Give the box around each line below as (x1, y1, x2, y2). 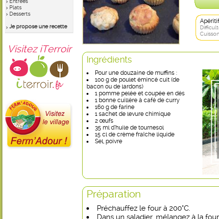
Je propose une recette (9, 23, 67, 30)
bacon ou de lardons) (87, 83, 143, 90)
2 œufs (95, 117, 113, 124)
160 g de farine (95, 104, 134, 110)
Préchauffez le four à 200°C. (96, 204, 190, 213)
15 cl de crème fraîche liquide (95, 131, 175, 138)
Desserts (9, 11, 30, 17)
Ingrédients (87, 54, 132, 65)
